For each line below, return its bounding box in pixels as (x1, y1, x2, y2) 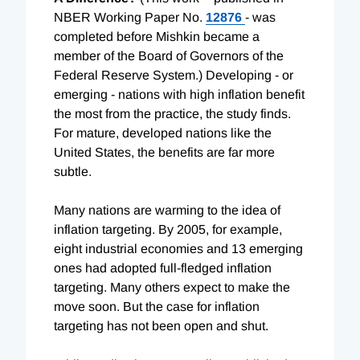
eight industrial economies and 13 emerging (54, 241, 303, 256)
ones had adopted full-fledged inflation (54, 260, 272, 275)
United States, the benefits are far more (54, 145, 275, 159)
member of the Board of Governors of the (54, 48, 284, 63)
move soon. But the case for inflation (54, 299, 260, 313)
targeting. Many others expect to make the (54, 280, 290, 294)
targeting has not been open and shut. (54, 318, 268, 333)
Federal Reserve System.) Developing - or (54, 67, 293, 82)
